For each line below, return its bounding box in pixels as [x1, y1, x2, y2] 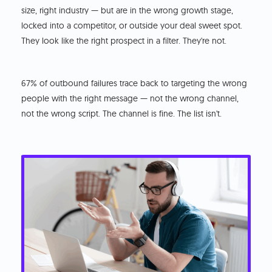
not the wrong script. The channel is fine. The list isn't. [21, 107, 222, 119]
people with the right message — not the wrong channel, [21, 92, 239, 104]
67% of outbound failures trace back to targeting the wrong [21, 77, 248, 89]
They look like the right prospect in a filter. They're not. [21, 35, 227, 46]
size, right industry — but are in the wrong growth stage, [21, 4, 234, 16]
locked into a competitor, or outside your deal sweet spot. [21, 19, 243, 31]
